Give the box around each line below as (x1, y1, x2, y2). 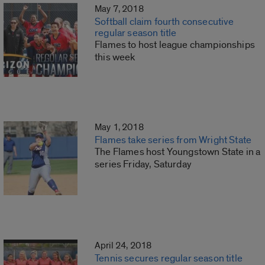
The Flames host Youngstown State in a (95, 146, 261, 159)
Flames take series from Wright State (95, 134, 252, 147)
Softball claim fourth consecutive (95, 15, 234, 28)
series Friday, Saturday (95, 158, 192, 171)
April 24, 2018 (95, 240, 152, 252)
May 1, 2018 (95, 121, 144, 134)
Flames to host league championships (95, 38, 255, 51)
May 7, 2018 (95, 3, 144, 15)
